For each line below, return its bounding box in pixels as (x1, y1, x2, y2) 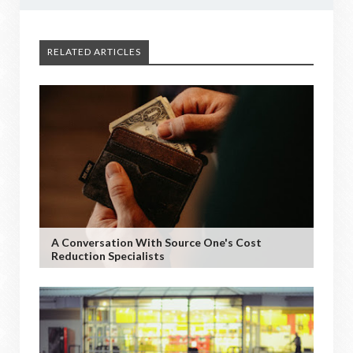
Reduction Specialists (51, 248, 165, 262)
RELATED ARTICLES (47, 45, 141, 58)
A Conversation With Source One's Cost (51, 235, 262, 249)
